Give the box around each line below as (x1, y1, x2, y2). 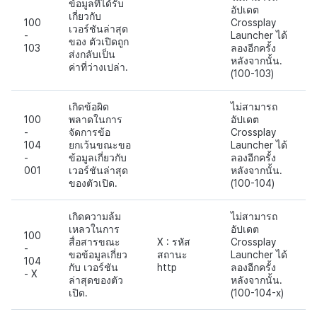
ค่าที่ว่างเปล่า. (69, 61, 128, 73)
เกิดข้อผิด (69, 100, 109, 113)
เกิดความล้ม (69, 210, 121, 222)
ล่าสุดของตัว (69, 274, 123, 286)
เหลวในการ (69, 223, 120, 235)
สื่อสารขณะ (69, 236, 120, 248)
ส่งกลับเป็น (69, 48, 115, 60)
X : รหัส (157, 236, 190, 248)
